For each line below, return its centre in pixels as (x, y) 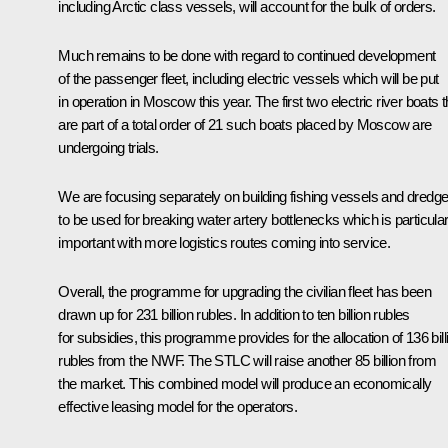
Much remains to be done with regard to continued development (247, 55)
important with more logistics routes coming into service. (224, 242)
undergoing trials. (108, 147)
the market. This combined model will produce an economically (245, 383)
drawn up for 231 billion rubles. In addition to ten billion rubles (234, 314)
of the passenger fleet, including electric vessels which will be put (248, 78)
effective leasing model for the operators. (178, 406)
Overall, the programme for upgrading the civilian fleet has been (244, 291)
